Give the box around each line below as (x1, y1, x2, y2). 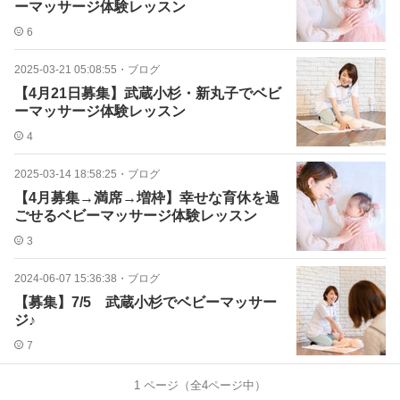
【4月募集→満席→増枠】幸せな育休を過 (14, 190, 279, 205)
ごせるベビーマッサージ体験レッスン (14, 208, 257, 223)
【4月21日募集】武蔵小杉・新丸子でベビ (14, 86, 281, 101)
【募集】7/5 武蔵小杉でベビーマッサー (14, 295, 277, 310)
